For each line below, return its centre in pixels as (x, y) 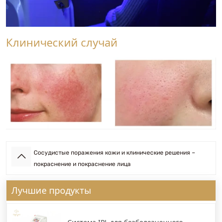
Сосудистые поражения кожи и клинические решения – (114, 153)
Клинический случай (62, 42)
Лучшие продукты (51, 191)
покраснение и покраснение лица (82, 164)
